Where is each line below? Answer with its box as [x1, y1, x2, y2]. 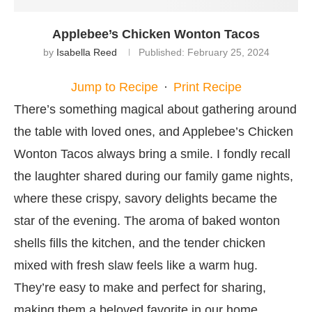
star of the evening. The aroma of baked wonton [14, 213, 280, 228]
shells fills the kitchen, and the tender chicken [14, 235, 265, 250]
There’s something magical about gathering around [14, 102, 297, 116]
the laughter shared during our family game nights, [14, 169, 293, 183]
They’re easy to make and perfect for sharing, [14, 280, 266, 295]
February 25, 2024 [184, 46, 270, 58]
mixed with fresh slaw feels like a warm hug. [14, 258, 258, 272]
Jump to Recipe [70, 79, 158, 94]
